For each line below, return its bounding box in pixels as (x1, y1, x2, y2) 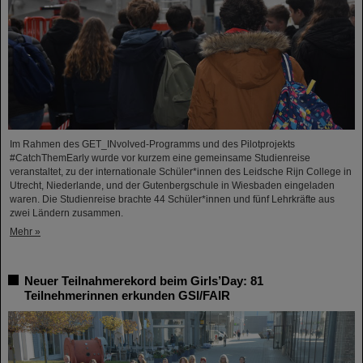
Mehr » (10, 225, 41, 237)
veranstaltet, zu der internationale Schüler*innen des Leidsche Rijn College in (10, 165, 352, 177)
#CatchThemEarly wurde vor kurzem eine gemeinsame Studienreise (10, 152, 310, 164)
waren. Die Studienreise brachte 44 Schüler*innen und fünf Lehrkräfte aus (10, 193, 335, 205)
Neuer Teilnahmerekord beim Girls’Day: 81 (24, 273, 263, 288)
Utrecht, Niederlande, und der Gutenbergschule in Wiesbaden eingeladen (10, 179, 335, 191)
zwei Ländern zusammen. (10, 207, 123, 219)
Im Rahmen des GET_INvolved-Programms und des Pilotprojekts (10, 138, 295, 150)
